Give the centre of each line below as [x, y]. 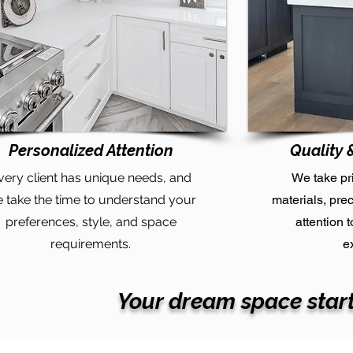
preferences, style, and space [91, 222]
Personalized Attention [91, 150]
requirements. [91, 244]
